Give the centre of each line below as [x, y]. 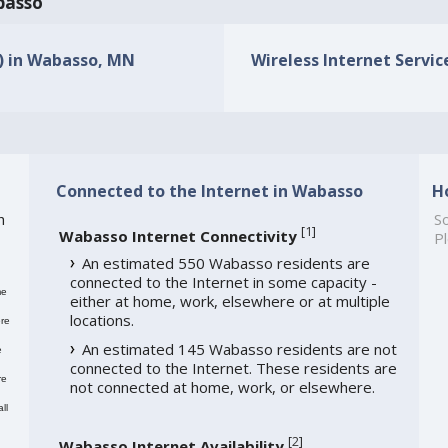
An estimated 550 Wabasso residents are [225, 263]
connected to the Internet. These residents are [233, 368]
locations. [101, 320]
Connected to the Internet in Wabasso [209, 190]
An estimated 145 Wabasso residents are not [239, 349]
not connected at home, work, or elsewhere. [222, 387]
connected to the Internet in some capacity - [223, 282]
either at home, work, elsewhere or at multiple [229, 301]
